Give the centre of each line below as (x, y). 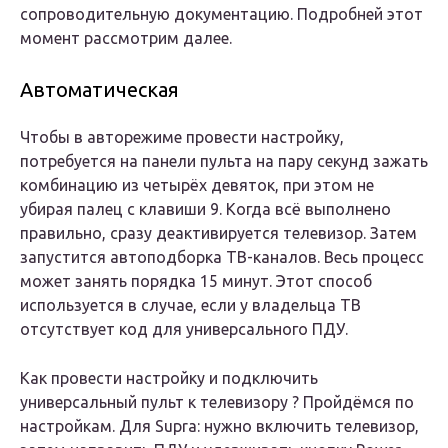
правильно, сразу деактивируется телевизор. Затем (218, 233)
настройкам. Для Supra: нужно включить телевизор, (219, 426)
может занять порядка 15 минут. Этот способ (196, 281)
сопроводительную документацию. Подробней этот (221, 14)
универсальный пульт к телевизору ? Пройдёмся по (217, 402)
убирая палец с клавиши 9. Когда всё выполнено (205, 209)
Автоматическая (99, 90)
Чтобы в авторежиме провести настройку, (182, 137)
